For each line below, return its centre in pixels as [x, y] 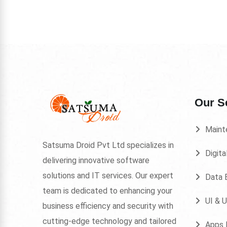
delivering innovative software [96, 161]
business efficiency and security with [108, 206]
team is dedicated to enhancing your [107, 191]
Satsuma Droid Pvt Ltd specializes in [108, 145]
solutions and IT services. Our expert [108, 176]
